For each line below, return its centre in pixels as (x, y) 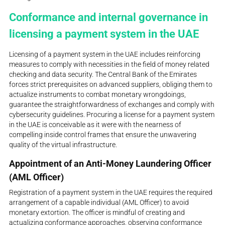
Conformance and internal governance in (109, 17)
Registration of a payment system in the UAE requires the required (111, 192)
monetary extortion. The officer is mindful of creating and (97, 212)
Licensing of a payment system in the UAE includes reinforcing (105, 54)
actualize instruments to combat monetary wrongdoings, (98, 94)
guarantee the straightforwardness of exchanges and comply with (112, 104)
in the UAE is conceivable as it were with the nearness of (95, 124)
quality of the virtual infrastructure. (63, 144)
